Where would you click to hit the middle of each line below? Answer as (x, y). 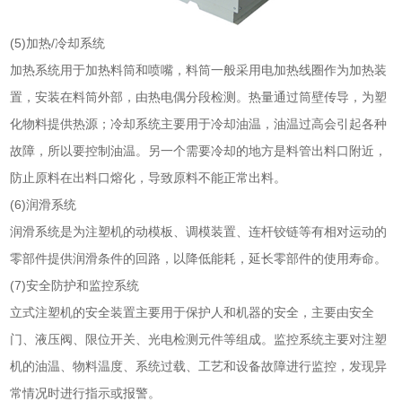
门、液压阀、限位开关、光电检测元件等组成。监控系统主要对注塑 (199, 339)
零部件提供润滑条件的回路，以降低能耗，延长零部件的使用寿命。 (199, 258)
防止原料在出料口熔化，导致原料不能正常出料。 (149, 177)
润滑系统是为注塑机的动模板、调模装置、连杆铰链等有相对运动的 (199, 231)
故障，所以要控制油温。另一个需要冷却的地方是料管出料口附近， (199, 150)
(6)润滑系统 (44, 204)
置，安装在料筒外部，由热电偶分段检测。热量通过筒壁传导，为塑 (199, 96)
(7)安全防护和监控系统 (75, 285)
